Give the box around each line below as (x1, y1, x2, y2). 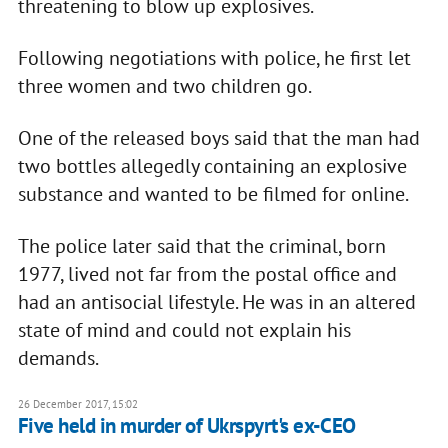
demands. (17, 345, 99, 372)
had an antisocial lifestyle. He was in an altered (17, 289, 416, 316)
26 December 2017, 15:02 (17, 397, 138, 412)
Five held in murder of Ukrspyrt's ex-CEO (17, 412, 356, 440)
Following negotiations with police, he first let (17, 45, 411, 72)
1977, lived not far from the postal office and (17, 261, 397, 288)
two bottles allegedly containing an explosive (17, 153, 407, 180)
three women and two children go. (17, 73, 312, 100)
